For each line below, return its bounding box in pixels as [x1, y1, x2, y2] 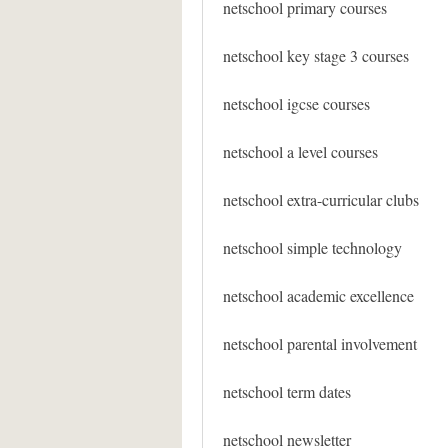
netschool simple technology [223, 237, 402, 258]
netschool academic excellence [223, 285, 414, 306]
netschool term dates [223, 381, 351, 402]
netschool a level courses [223, 141, 378, 162]
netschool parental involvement [223, 333, 417, 354]
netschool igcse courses [223, 93, 370, 114]
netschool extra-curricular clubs [223, 189, 419, 210]
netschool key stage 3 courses [223, 45, 409, 66]
